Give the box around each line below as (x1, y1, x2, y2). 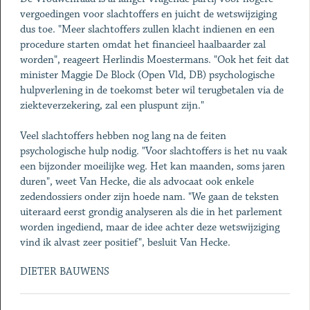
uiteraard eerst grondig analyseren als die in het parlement (19, 206, 282, 219)
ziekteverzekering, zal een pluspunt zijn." (19, 99, 204, 112)
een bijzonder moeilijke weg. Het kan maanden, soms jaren (19, 160, 285, 173)
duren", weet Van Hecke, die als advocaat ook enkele (19, 175, 254, 188)
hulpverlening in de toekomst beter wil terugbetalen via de (19, 84, 284, 97)
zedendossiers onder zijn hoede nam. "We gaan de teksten (19, 190, 279, 203)
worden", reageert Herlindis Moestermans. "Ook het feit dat (19, 53, 289, 66)
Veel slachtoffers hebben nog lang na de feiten (19, 129, 226, 143)
